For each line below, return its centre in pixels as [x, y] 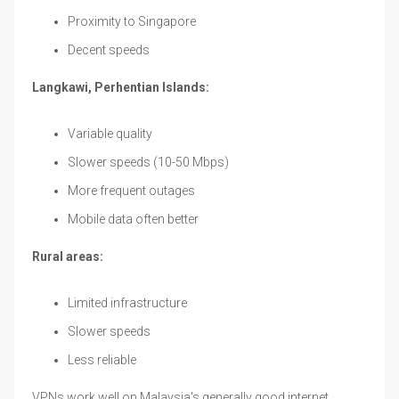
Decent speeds [109, 49]
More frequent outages [131, 190]
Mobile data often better [133, 219]
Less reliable [102, 359]
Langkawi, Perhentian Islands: [121, 87]
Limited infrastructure [127, 302]
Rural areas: [68, 256]
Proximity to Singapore [132, 21]
